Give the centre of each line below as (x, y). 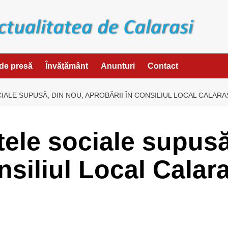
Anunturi (118, 66)
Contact (163, 66)
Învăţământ (67, 66)
